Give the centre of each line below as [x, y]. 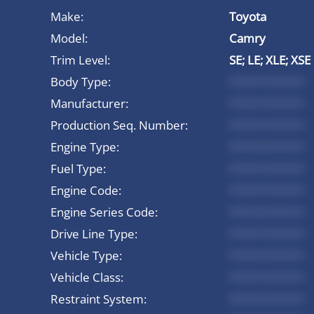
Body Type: [81, 81]
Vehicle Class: [87, 277]
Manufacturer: [89, 103]
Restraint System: [98, 299]
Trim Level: [80, 60]
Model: [69, 38]
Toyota [248, 16]
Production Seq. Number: [119, 125]
